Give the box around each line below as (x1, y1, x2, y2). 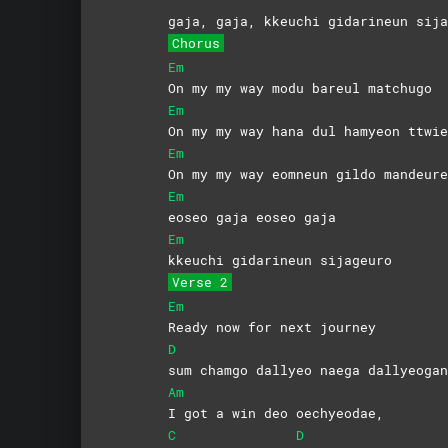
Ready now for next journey (167, 317, 376, 336)
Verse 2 (171, 272, 228, 291)
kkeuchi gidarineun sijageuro (167, 250, 392, 269)
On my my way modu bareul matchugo (167, 78, 432, 97)
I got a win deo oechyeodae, (167, 403, 384, 422)
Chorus (171, 33, 220, 52)
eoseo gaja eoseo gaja (167, 207, 336, 226)
